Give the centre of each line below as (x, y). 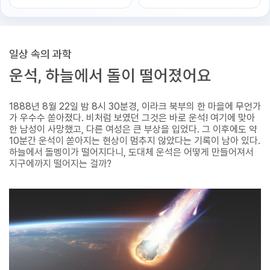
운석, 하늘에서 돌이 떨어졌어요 (110, 76)
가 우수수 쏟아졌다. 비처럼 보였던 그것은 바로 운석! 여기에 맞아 (132, 118)
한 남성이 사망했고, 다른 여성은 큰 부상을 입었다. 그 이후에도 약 (133, 129)
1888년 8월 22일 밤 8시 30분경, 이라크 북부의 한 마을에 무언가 (135, 106)
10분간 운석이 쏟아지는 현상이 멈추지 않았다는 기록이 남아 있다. (135, 141)
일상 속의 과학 (40, 54)
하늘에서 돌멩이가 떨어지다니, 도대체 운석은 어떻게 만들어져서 (131, 152)
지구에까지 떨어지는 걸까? (60, 164)
